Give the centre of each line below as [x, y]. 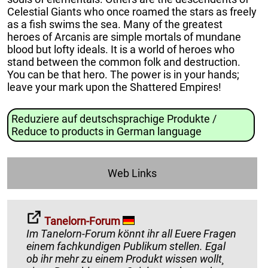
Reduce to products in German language [106, 132]
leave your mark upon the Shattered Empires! [114, 87]
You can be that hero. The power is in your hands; [123, 74]
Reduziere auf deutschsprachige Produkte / [114, 119]
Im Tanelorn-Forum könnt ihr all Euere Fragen [131, 234]
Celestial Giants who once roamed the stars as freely [132, 11]
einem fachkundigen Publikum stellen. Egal [126, 246]
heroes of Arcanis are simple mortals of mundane [124, 36]
